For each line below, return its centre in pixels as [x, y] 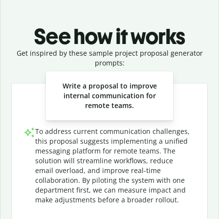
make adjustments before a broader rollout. [107, 200]
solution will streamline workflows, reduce [104, 161]
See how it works [109, 36]
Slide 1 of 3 [25, 73]
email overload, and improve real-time [98, 170]
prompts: [109, 63]
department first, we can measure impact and [110, 190]
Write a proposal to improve [109, 86]
